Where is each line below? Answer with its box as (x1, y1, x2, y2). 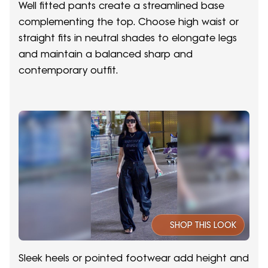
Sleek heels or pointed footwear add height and (19, 251, 249, 264)
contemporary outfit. (19, 63, 118, 76)
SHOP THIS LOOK (170, 219, 236, 230)
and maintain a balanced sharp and (19, 47, 193, 60)
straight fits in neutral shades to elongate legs (19, 31, 237, 44)
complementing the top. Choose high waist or (19, 15, 239, 28)
